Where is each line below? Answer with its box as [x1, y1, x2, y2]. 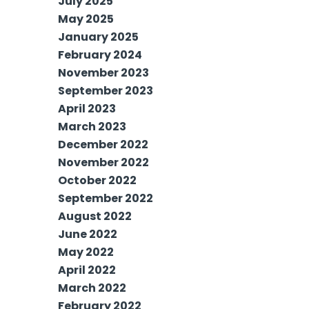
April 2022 [58, 262, 116, 279]
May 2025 [58, 11, 114, 28]
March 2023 [58, 119, 126, 135]
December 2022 [58, 137, 148, 153]
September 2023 [58, 83, 153, 99]
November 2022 [58, 154, 149, 171]
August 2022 [58, 208, 132, 225]
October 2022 [58, 172, 137, 189]
